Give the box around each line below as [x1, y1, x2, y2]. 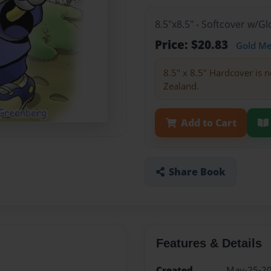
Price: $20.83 [155, 36, 231, 53]
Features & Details [155, 237, 262, 250]
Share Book [168, 165, 226, 178]
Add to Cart [180, 116, 237, 129]
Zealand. [163, 79, 199, 92]
